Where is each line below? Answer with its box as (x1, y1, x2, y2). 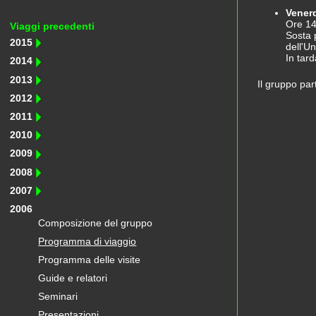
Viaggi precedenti (10, 20, 95, 32)
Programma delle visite (38, 254, 141, 266)
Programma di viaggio (38, 236, 137, 248)
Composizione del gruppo (38, 217, 153, 229)
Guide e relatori (38, 272, 108, 284)
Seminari (38, 291, 78, 303)
